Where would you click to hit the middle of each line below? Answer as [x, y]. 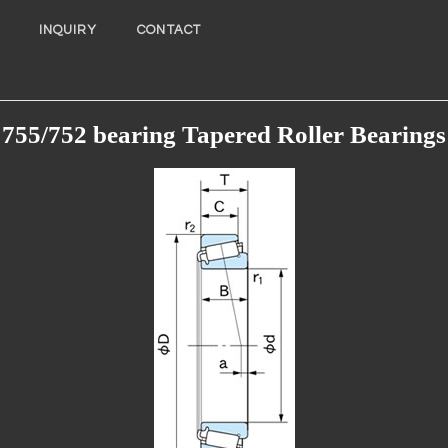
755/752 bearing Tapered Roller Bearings [224, 134]
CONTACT [169, 30]
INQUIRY [68, 30]
